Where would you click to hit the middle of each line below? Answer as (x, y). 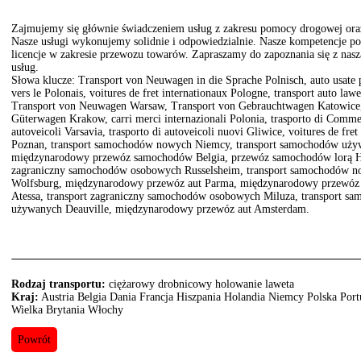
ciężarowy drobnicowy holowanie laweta (200, 284)
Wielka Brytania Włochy (67, 310)
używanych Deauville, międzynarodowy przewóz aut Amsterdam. (160, 209)
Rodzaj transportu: (58, 284)
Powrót (34, 340)
